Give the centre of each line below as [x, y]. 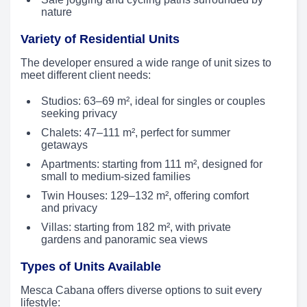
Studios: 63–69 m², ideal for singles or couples [153, 101]
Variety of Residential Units [100, 39]
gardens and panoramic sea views [124, 240]
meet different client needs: [86, 75]
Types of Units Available [91, 267]
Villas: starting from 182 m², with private [136, 228]
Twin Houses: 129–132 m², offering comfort [145, 196]
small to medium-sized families [116, 177]
